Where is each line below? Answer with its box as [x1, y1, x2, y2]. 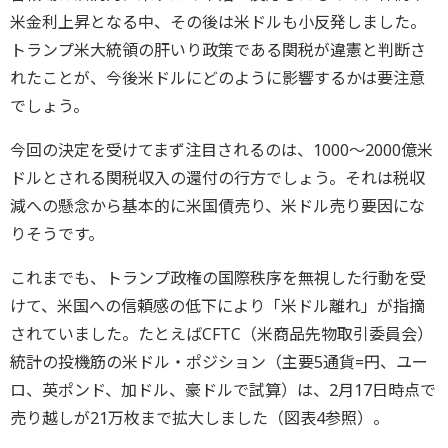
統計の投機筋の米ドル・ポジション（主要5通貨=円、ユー [10, 351, 428, 374]
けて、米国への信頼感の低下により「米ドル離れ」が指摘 [10, 295, 425, 318]
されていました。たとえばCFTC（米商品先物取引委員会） [10, 323, 433, 346]
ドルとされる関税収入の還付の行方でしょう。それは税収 [10, 167, 425, 190]
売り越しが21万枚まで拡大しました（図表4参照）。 [10, 407, 389, 430]
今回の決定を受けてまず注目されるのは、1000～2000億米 [10, 139, 433, 162]
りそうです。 [10, 223, 104, 246]
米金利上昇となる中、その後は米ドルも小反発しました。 [10, 11, 426, 34]
